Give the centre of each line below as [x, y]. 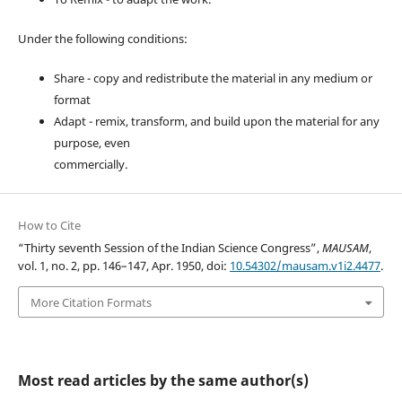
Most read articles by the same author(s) [163, 380]
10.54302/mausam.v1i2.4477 [305, 266]
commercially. [90, 165]
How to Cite [49, 226]
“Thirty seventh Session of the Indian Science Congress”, [170, 248]
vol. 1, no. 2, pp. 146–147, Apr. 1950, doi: [123, 266]
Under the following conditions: [102, 39]
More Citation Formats [91, 302]
